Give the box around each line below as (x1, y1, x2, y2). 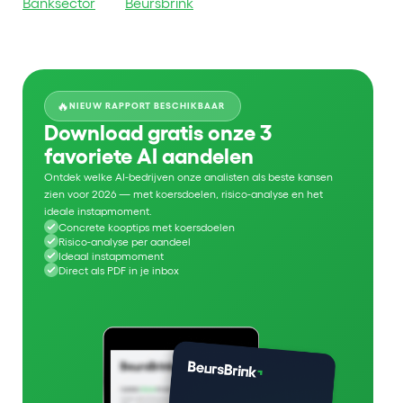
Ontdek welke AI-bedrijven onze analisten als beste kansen (44, 171, 333, 183)
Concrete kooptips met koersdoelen (58, 220, 235, 233)
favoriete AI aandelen (44, 144, 254, 168)
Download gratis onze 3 (44, 121, 272, 145)
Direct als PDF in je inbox (58, 264, 179, 276)
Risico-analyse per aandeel (58, 235, 191, 247)
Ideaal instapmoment (58, 249, 164, 262)
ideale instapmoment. (44, 205, 152, 217)
